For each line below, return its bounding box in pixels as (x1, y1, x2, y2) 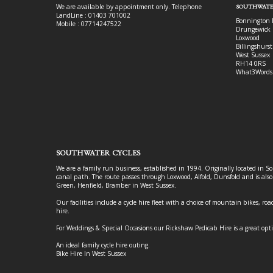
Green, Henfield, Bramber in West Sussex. (56, 180, 176, 190)
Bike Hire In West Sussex (56, 249, 126, 258)
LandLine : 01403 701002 (56, 10, 130, 19)
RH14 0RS (236, 58, 266, 68)
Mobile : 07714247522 (56, 19, 121, 28)
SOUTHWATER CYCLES (56, 147, 140, 158)
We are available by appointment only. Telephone (56, 2, 202, 11)
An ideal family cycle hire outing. (56, 240, 150, 249)
